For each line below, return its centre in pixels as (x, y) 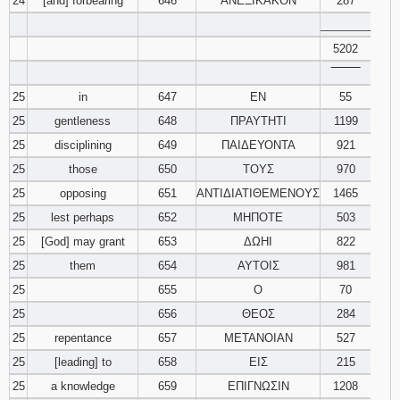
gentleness (83, 121)
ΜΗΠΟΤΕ (258, 217)
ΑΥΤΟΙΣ (258, 266)
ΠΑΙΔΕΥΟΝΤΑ (258, 145)
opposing (83, 193)
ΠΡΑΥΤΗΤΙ (258, 121)
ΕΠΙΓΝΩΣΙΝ (258, 386)
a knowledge (83, 386)
